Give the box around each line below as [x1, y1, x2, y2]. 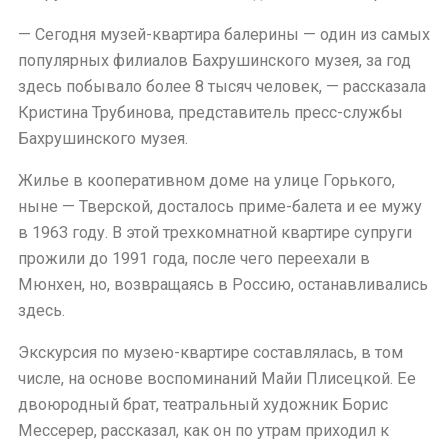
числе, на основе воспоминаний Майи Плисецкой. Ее [18, 369, 416, 389]
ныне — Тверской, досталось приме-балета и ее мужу [18, 197, 422, 217]
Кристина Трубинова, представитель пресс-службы [18, 102, 403, 122]
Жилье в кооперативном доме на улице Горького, [18, 171, 395, 191]
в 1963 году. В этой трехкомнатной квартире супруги [18, 223, 412, 243]
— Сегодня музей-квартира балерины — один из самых [18, 24, 430, 44]
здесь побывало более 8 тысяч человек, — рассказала [18, 76, 426, 96]
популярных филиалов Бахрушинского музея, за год [18, 50, 411, 70]
